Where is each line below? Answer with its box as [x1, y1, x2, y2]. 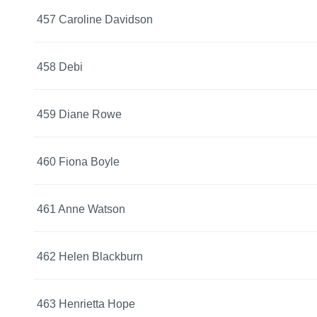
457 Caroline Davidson [37, 13, 153, 25]
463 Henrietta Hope [37, 297, 135, 310]
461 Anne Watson [37, 202, 125, 215]
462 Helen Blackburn [37, 250, 143, 263]
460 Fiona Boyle [37, 155, 120, 168]
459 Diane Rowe [37, 108, 122, 120]
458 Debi [37, 60, 83, 73]
